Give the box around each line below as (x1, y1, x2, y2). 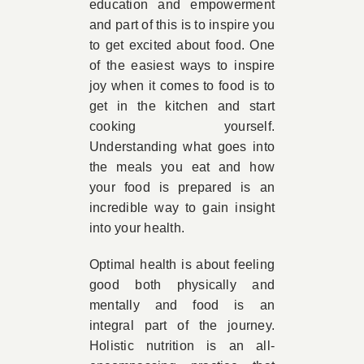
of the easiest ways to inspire (89, 58, 275, 72)
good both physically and (89, 278, 275, 292)
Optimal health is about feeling (89, 258, 275, 271)
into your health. (89, 221, 185, 235)
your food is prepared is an (89, 180, 275, 194)
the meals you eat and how (89, 160, 275, 174)
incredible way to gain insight (89, 201, 275, 214)
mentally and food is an (89, 298, 275, 312)
